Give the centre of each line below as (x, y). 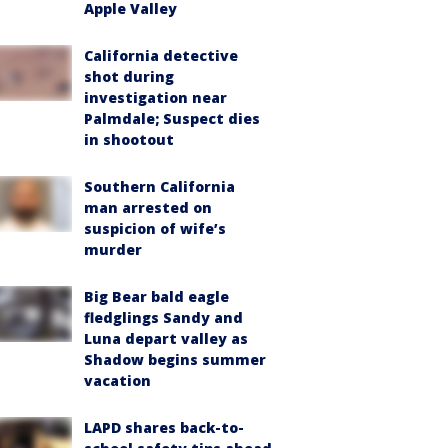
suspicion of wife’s (155, 228)
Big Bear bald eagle (156, 296)
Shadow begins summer (175, 359)
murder (113, 249)
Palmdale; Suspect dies (172, 118)
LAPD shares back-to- (164, 427)
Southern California (159, 186)
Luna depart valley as (166, 338)
